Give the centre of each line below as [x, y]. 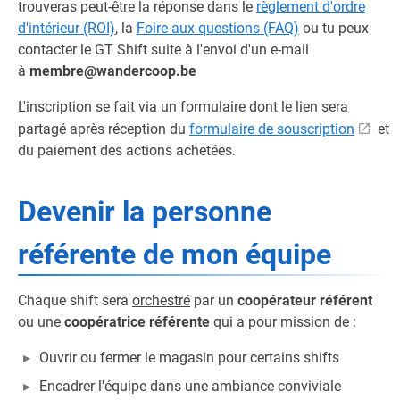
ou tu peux [334, 28]
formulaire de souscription [272, 129]
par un [214, 300]
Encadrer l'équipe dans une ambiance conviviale [190, 386]
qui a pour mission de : [283, 322]
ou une [41, 322]
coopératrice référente [137, 322]
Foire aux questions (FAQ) [218, 28]
